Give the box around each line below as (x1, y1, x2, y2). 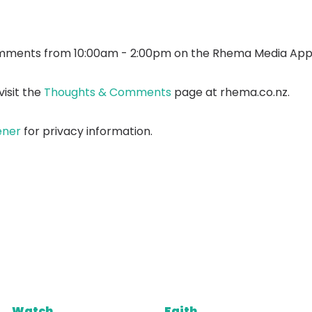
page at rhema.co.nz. (171, 84, 290, 100)
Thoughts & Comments (44, 84, 171, 100)
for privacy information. (21, 123, 153, 139)
